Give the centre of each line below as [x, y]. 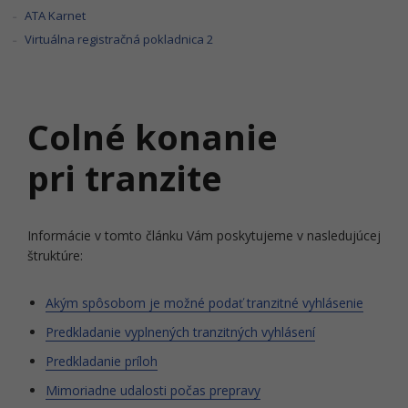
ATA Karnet [56, 15]
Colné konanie [153, 137]
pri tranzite [125, 178]
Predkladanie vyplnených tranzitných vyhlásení [180, 332]
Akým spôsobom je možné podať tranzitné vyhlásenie [204, 303]
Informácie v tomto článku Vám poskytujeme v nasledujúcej [204, 235]
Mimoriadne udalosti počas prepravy [153, 390]
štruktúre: [55, 255]
